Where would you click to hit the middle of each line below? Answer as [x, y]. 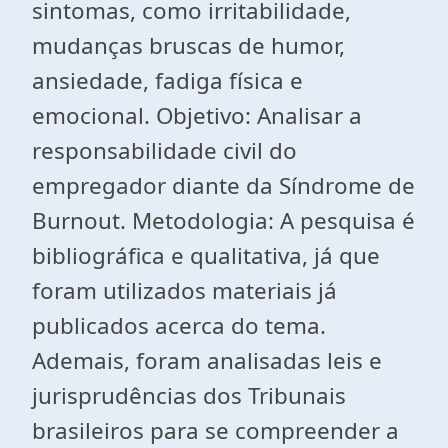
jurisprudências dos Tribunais [189, 395]
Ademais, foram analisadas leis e [207, 360]
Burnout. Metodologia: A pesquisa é [223, 220]
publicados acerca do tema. [179, 325]
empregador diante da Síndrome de [223, 185]
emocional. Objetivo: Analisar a [197, 115]
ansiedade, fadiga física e [167, 80]
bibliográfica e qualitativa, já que [206, 255]
